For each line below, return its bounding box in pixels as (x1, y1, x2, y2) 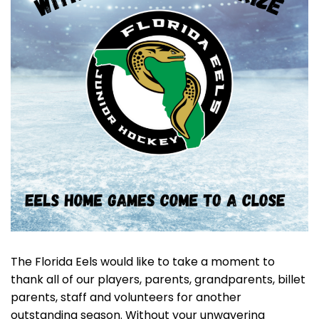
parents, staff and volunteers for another (11, 289, 241, 305)
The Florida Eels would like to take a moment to (11, 253, 275, 270)
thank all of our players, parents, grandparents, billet (11, 271, 305, 288)
